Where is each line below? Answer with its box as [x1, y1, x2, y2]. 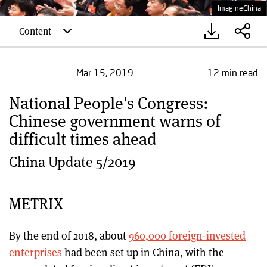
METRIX [9, 193, 63, 213]
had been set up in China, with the [62, 245, 224, 259]
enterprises [9, 245, 62, 259]
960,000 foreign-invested [129, 228, 246, 243]
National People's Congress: [9, 91, 209, 114]
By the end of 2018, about [9, 228, 129, 243]
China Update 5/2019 [9, 151, 136, 171]
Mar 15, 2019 [76, 67, 133, 78]
